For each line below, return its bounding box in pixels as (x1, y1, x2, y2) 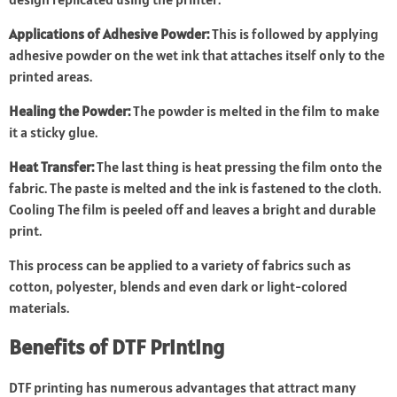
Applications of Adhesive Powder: (9, 25, 209, 43)
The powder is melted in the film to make (130, 102, 379, 121)
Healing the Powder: (9, 102, 130, 121)
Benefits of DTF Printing (9, 333, 224, 362)
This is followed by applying (209, 25, 378, 43)
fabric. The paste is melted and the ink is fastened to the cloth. (9, 179, 381, 198)
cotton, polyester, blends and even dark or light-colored (9, 277, 347, 296)
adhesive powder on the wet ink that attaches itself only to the (9, 46, 385, 65)
